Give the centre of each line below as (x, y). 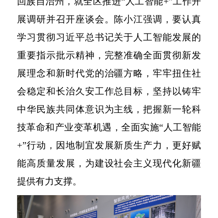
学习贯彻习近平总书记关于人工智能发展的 (109, 37)
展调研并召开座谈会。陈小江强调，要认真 (109, 19)
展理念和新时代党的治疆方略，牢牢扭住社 (109, 73)
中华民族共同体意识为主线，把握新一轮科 (109, 109)
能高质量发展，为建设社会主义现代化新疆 (109, 163)
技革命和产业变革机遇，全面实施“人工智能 (109, 127)
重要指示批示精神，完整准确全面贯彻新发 (109, 55)
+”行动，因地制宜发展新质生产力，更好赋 (109, 145)
